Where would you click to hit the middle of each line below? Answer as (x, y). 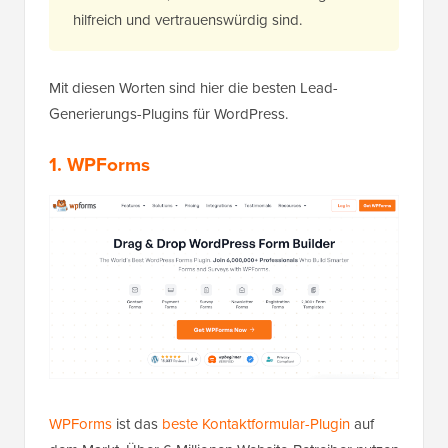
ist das (137, 424)
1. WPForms (99, 165)
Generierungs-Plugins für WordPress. (168, 114)
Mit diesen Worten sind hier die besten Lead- (193, 88)
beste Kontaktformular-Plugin (256, 424)
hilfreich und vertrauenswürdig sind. (189, 20)
